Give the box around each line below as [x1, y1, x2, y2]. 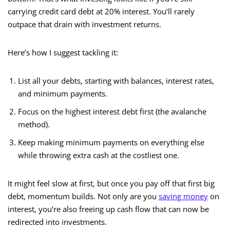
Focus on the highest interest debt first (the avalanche [18, 106, 206, 117]
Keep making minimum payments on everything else [18, 137, 204, 148]
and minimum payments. [18, 88, 107, 99]
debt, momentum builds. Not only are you [8, 191, 159, 202]
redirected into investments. [8, 217, 107, 227]
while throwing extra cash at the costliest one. [18, 150, 179, 161]
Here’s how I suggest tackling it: [8, 47, 118, 58]
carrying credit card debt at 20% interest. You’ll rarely [8, 6, 195, 17]
